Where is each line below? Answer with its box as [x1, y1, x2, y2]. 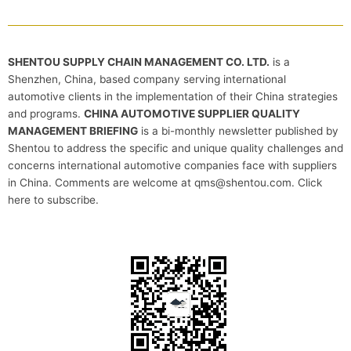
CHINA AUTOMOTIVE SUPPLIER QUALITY [84, 107, 300, 120]
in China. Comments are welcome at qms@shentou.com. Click [8, 175, 322, 189]
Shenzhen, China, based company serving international [8, 72, 286, 85]
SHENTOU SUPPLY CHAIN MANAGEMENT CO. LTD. [8, 55, 270, 68]
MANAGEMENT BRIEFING [8, 124, 138, 137]
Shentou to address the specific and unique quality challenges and [8, 141, 343, 154]
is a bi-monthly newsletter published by [138, 124, 338, 137]
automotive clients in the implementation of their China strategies [8, 89, 338, 103]
